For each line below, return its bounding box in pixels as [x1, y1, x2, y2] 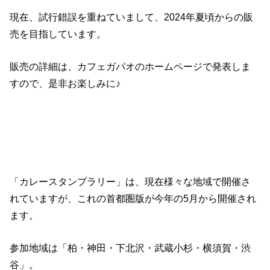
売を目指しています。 [10, 28, 107, 39]
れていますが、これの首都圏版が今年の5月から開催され [10, 193, 257, 204]
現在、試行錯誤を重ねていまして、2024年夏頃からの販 [10, 11, 254, 22]
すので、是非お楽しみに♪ [10, 77, 121, 89]
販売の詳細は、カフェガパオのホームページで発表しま [10, 60, 251, 72]
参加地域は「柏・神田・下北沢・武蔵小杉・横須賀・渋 [10, 242, 251, 254]
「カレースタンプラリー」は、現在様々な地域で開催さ [10, 176, 251, 187]
